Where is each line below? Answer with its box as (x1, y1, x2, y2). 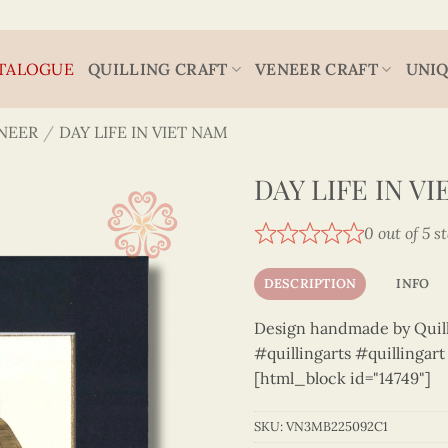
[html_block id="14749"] (254, 367, 431, 388)
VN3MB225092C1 (286, 418, 388, 436)
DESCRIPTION (263, 274, 357, 292)
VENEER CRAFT (255, 58, 378, 79)
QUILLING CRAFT (88, 58, 228, 79)
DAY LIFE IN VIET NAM (58, 122, 228, 142)
